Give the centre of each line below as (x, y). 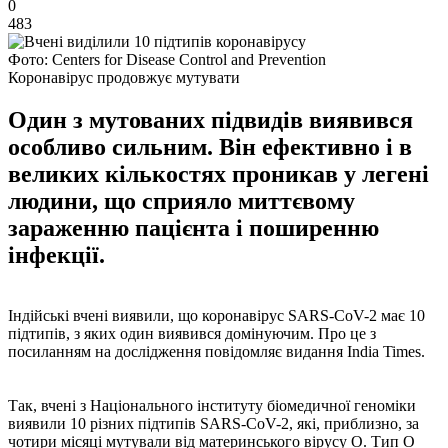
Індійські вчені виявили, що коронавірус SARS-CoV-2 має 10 (216, 315)
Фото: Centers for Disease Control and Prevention (167, 59)
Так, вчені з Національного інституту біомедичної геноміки (212, 405)
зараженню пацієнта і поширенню (193, 227)
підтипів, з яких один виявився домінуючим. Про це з (192, 333)
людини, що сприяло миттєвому (181, 200)
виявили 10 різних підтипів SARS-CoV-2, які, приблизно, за (213, 423)
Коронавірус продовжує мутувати (124, 77)
